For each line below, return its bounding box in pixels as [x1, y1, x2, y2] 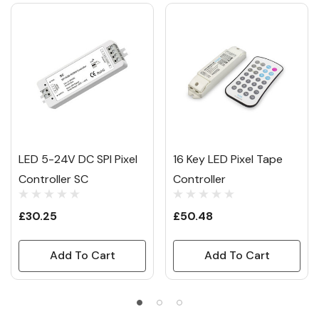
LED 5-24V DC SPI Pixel [19, 152, 137, 167]
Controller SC [19, 172, 88, 187]
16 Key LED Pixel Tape [173, 152, 283, 167]
